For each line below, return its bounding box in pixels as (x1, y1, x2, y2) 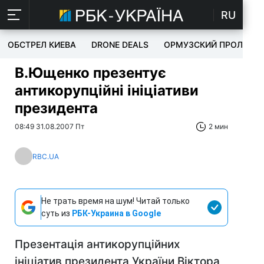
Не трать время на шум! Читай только (41, 196, 190, 206)
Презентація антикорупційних (15, 237, 180, 251)
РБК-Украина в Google (72, 209, 161, 218)
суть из (41, 209, 72, 218)
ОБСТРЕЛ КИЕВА (8, 39, 76, 49)
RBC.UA (32, 151, 59, 161)
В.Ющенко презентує (15, 64, 166, 81)
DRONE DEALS (91, 39, 148, 49)
